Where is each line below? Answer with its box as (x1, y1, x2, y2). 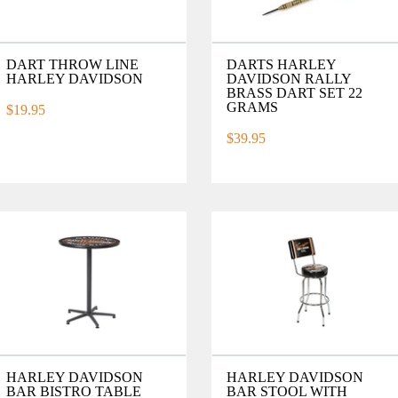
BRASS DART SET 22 (226, 84, 362, 100)
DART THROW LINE (6, 56, 139, 72)
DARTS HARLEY (226, 56, 336, 72)
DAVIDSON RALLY (226, 70, 351, 86)
